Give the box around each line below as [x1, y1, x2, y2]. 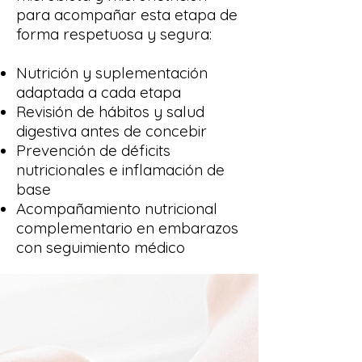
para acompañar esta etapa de [16, 5, 238, 24]
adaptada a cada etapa [16, 82, 181, 102]
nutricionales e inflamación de [16, 160, 225, 179]
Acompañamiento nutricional [16, 199, 217, 218]
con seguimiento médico [16, 238, 185, 257]
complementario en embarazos [16, 218, 238, 238]
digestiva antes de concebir [16, 121, 207, 141]
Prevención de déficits [16, 141, 170, 160]
